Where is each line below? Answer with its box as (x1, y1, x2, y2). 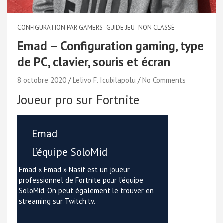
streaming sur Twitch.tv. (19, 196, 95, 206)
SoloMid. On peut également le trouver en (19, 185, 154, 195)
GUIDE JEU (106, 23, 135, 32)
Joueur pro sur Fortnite (17, 91, 139, 108)
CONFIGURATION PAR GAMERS (17, 23, 103, 32)
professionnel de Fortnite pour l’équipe (19, 175, 143, 185)
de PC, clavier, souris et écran (17, 53, 170, 70)
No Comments (142, 75, 186, 85)
